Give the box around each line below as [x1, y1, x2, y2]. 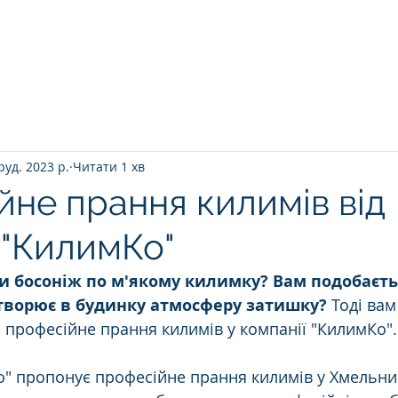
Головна [108, 59, 160, 73]
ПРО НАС [204, 59, 260, 73]
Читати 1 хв [73, 157, 145, 175]
